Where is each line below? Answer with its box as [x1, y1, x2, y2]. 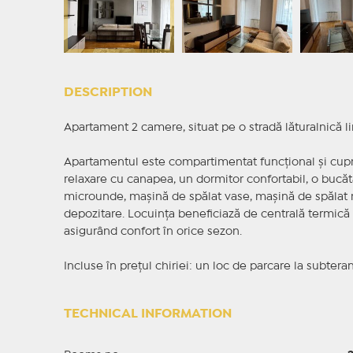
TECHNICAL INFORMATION [63, 308, 232, 321]
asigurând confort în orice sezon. [63, 227, 242, 237]
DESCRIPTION [63, 87, 152, 99]
